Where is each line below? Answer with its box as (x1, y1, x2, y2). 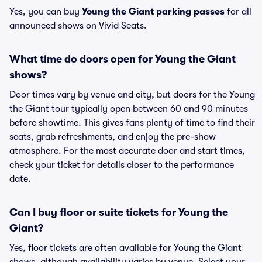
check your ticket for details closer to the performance (9, 160, 234, 170)
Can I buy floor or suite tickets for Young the (9, 206, 228, 218)
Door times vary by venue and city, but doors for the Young (9, 89, 255, 100)
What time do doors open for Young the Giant (9, 53, 236, 65)
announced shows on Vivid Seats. (9, 20, 147, 31)
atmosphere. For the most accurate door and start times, (9, 146, 245, 156)
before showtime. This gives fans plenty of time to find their (9, 118, 255, 128)
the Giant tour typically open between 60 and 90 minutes (9, 104, 248, 114)
